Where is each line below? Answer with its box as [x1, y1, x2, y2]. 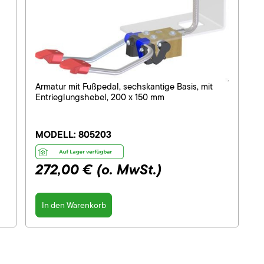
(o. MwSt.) [97, 159, 161, 181]
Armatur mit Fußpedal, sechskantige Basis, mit [35, 80, 213, 93]
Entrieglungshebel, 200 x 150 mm [35, 90, 164, 104]
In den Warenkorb [41, 199, 106, 211]
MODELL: [35, 127, 78, 141]
